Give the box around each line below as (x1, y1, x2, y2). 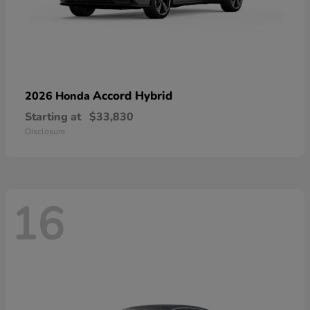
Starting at (25, 109, 81, 125)
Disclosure (25, 125, 65, 137)
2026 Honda (25, 88, 93, 104)
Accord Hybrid (93, 87, 172, 104)
